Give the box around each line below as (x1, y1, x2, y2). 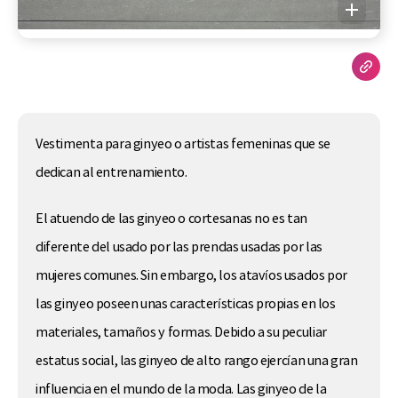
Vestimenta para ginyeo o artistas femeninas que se (36, 136, 330, 153)
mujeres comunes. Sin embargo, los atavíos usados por (36, 267, 348, 283)
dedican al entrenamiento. (36, 164, 187, 181)
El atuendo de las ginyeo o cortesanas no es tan (36, 210, 307, 227)
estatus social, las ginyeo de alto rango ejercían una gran (36, 352, 358, 369)
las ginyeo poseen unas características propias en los (36, 295, 336, 312)
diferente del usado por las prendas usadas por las (36, 238, 322, 255)
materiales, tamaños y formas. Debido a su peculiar (36, 323, 327, 340)
